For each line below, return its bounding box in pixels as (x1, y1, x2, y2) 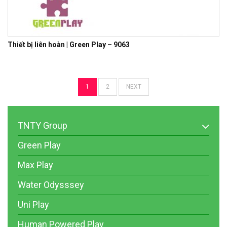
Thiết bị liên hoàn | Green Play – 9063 (8, 40, 130, 49)
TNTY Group (18, 120, 67, 131)
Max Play (18, 159, 53, 170)
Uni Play (18, 199, 49, 210)
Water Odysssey (18, 179, 84, 190)
